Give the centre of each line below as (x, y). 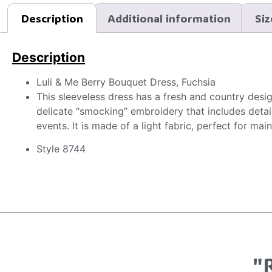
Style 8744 (61, 149)
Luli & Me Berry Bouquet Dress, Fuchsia (126, 82)
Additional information (169, 18)
